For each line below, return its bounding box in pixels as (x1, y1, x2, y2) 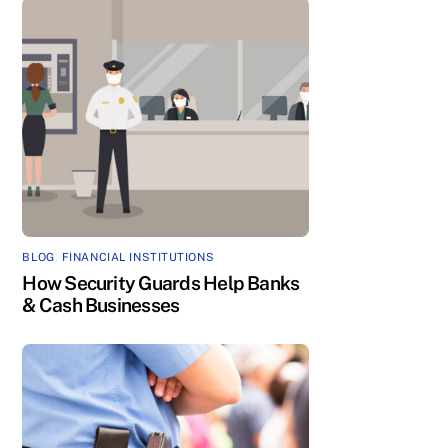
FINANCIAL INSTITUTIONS (61, 250, 215, 265)
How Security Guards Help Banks (22, 272, 300, 295)
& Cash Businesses (22, 294, 180, 317)
